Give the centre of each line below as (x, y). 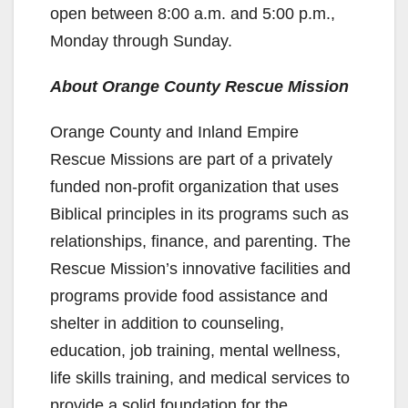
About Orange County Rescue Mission (199, 87)
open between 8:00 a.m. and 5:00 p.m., (193, 14)
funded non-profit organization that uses (194, 187)
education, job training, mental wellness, (195, 351)
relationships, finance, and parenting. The (200, 242)
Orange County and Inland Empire (174, 133)
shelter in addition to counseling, (167, 324)
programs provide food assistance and (189, 296)
